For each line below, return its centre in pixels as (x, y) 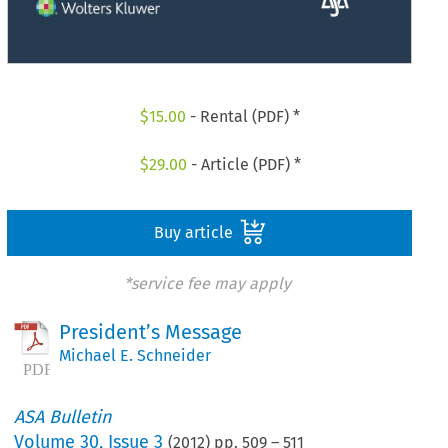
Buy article (195, 232)
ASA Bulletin (63, 417)
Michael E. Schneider (135, 356)
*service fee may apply (207, 283)
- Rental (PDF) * (243, 117)
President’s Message (151, 332)
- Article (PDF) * (243, 164)
